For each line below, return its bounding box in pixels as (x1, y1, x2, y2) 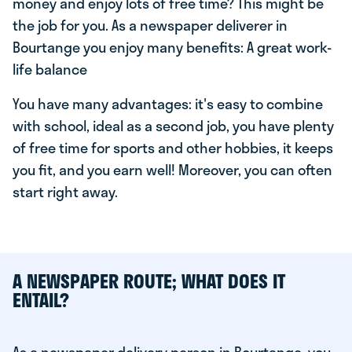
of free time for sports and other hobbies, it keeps (13, 137, 333, 159)
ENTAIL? (13, 285, 69, 314)
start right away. (13, 181, 118, 203)
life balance (13, 58, 87, 80)
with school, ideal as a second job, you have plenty (13, 115, 334, 137)
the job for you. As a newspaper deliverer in (13, 14, 288, 36)
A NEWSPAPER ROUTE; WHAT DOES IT (13, 266, 285, 295)
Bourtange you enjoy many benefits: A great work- (13, 36, 332, 58)
